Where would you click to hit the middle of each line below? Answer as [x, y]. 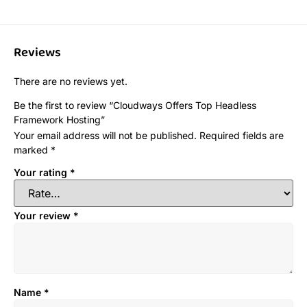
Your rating [42, 173]
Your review [44, 215]
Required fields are [242, 136]
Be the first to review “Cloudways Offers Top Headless [135, 106]
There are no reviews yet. [71, 82]
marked [32, 150]
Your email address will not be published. [105, 136]
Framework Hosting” [59, 120]
